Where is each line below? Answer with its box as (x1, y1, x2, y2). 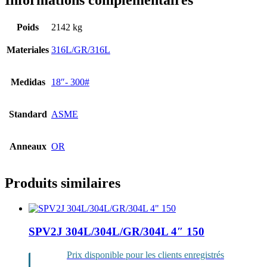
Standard (8, 109, 47, 120)
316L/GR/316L (51, 45, 110, 55)
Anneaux (9, 141, 46, 152)
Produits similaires (5, 175, 120, 191)
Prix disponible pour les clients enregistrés (67, 249, 224, 260)
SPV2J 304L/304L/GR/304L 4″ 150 (29, 225, 204, 238)
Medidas (10, 77, 45, 88)
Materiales (7, 45, 49, 55)
